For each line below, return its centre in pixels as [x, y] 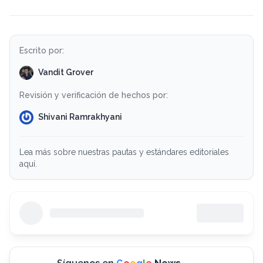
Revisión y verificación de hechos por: [94, 95]
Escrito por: [42, 50]
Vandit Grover [66, 73]
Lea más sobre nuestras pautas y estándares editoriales [124, 152]
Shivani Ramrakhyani [80, 117]
